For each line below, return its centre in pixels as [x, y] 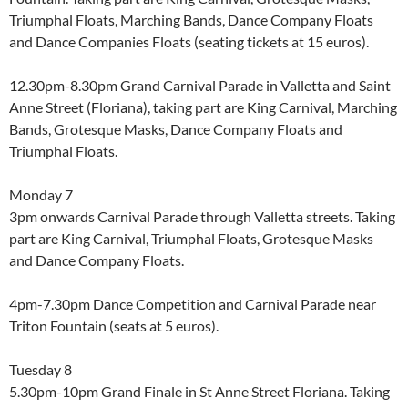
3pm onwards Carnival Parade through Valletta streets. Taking [202, 217]
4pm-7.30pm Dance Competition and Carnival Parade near [193, 304]
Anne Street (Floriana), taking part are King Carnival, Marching [203, 107]
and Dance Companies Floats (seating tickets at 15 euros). [189, 42]
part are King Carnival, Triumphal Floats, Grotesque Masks [191, 239]
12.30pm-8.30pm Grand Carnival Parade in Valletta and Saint [200, 86]
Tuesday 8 [41, 370]
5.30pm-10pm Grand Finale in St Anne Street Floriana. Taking [199, 392]
